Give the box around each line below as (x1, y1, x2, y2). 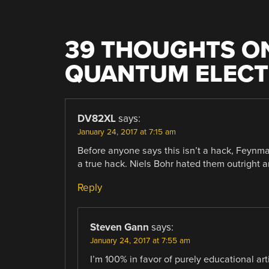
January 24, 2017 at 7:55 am (89, 235, 190, 246)
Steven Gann (89, 220, 149, 234)
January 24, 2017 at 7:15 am (77, 127, 176, 137)
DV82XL (77, 112, 116, 125)
